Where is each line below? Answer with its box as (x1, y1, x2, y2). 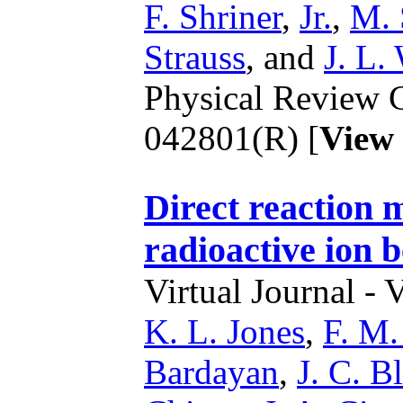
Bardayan (144, 353, 279, 392)
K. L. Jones (144, 312, 305, 352)
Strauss (144, 37, 246, 76)
